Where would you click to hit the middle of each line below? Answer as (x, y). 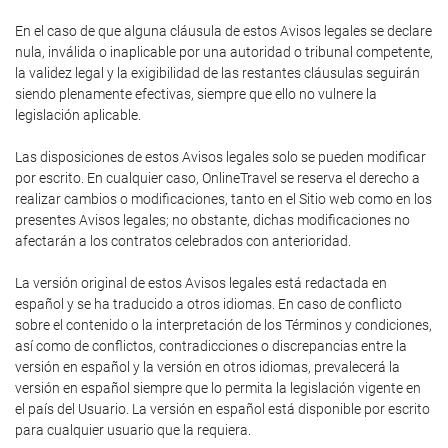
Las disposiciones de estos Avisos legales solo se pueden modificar (220, 157)
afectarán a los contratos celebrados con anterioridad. (183, 241)
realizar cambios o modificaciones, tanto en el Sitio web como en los (223, 199)
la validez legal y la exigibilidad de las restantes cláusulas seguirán (217, 73)
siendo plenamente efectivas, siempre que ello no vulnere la (196, 94)
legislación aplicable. (78, 115)
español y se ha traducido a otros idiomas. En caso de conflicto (208, 304)
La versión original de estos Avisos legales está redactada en (201, 283)
